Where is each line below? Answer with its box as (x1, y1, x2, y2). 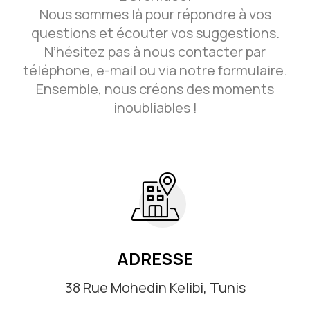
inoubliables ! (113, 98, 197, 117)
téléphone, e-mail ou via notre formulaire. (23, 60, 287, 80)
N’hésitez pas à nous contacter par (44, 42, 266, 61)
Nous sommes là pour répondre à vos (39, 4, 271, 24)
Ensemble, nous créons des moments (36, 79, 274, 98)
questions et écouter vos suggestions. (30, 23, 280, 42)
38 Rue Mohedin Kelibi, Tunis (64, 277, 246, 297)
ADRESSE (117, 246, 193, 270)
